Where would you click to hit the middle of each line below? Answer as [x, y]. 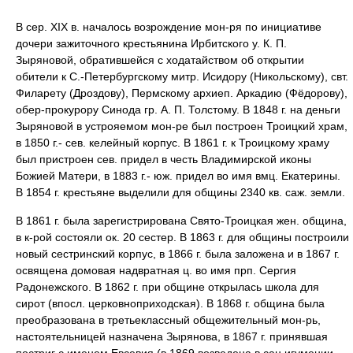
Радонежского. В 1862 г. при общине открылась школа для [167, 287]
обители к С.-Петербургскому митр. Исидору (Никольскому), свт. [182, 76]
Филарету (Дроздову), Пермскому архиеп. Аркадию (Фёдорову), [182, 93]
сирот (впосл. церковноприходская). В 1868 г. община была [170, 303]
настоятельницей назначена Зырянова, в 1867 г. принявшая [172, 336]
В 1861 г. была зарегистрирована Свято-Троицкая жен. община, [181, 221]
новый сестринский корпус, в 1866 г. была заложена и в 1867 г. [178, 254]
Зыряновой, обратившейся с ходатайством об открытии [160, 60]
